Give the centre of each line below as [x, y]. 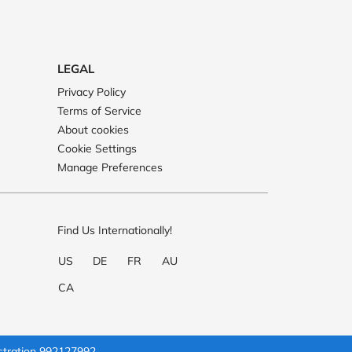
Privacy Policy [91, 92]
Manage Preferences [110, 167]
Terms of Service [99, 111]
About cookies [93, 130]
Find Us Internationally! [114, 230]
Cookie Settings [97, 148]
